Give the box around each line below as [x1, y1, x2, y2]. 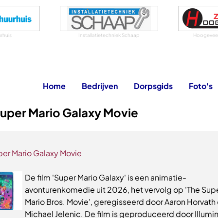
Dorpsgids [134, 81, 173, 91]
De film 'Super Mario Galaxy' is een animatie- [25, 172, 186, 182]
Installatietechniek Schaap [78, 32, 140, 38]
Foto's [189, 81, 213, 91]
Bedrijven [82, 81, 118, 91]
